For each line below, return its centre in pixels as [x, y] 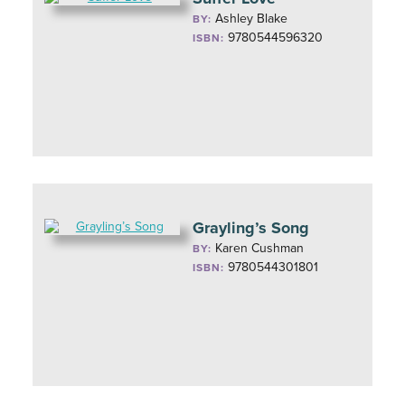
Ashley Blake [252, 19]
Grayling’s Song [251, 228]
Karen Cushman [260, 248]
